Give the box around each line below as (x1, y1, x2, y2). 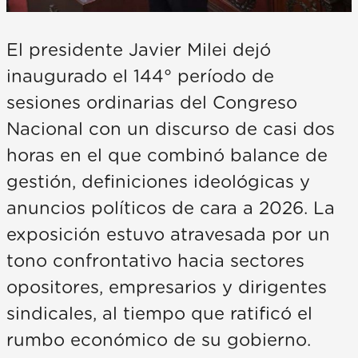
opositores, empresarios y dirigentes (6, 279, 327, 297)
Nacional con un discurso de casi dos (6, 121, 335, 139)
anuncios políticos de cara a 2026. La (6, 200, 335, 218)
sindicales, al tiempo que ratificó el (6, 305, 312, 324)
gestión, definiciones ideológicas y (6, 173, 310, 192)
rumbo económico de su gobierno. (6, 332, 311, 350)
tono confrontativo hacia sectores (6, 253, 304, 271)
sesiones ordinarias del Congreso (6, 94, 297, 113)
